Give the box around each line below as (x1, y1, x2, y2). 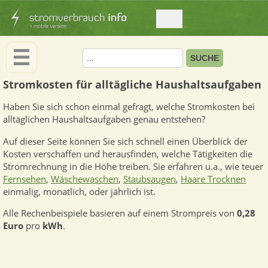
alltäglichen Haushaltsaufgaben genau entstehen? (3, 113, 205, 126)
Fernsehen (3, 172, 46, 185)
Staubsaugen (123, 172, 176, 185)
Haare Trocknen (181, 172, 246, 185)
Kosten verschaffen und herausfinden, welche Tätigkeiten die (3, 147, 252, 160)
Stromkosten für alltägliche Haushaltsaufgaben (3, 77, 261, 92)
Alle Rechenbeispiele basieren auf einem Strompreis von (3, 207, 237, 220)
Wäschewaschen (51, 172, 118, 185)
